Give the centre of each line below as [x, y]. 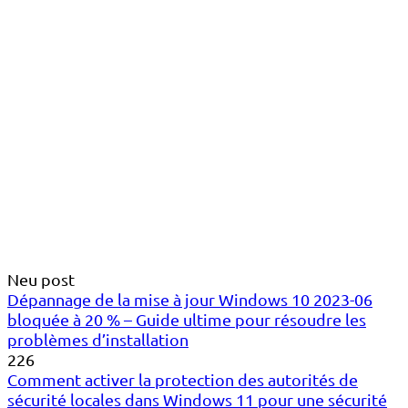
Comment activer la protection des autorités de [183, 380]
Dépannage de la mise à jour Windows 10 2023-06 [190, 300]
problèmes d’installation [98, 340]
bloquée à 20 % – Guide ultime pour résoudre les [187, 320]
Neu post [41, 280]
